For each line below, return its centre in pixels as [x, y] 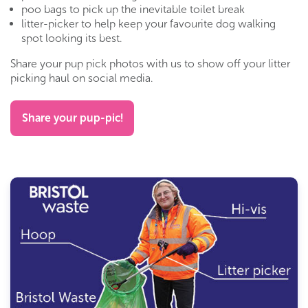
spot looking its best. [72, 38]
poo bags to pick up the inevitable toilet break [133, 9]
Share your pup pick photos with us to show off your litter [150, 63]
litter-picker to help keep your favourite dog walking [148, 23]
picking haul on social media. [82, 78]
